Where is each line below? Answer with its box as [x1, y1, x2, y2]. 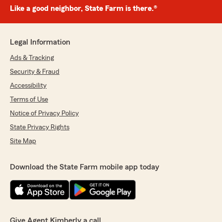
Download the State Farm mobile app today [10, 163, 159, 171]
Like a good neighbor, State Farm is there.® [10, 4, 157, 12]
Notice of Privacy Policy [10, 110, 79, 117]
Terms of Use [10, 96, 48, 103]
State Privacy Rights [10, 124, 69, 131]
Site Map [10, 138, 36, 145]
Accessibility [10, 82, 47, 89]
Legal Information [10, 38, 70, 46]
